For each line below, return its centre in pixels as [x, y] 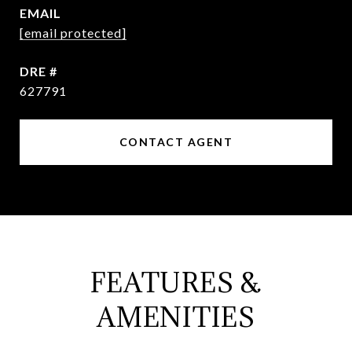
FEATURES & [176, 282]
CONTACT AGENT [176, 142]
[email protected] [73, 33]
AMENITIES [176, 317]
